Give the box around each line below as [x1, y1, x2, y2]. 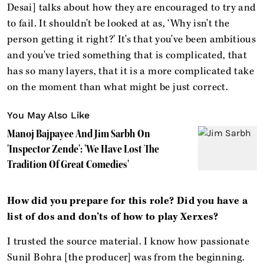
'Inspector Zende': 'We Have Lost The [7, 142, 159, 156]
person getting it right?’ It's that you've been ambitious [7, 32, 256, 46]
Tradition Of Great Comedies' [7, 157, 129, 171]
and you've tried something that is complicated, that [7, 48, 247, 62]
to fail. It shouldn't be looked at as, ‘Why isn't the [7, 16, 230, 30]
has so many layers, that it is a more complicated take [7, 64, 254, 78]
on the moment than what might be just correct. [7, 80, 229, 94]
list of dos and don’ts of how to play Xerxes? [7, 210, 219, 223]
